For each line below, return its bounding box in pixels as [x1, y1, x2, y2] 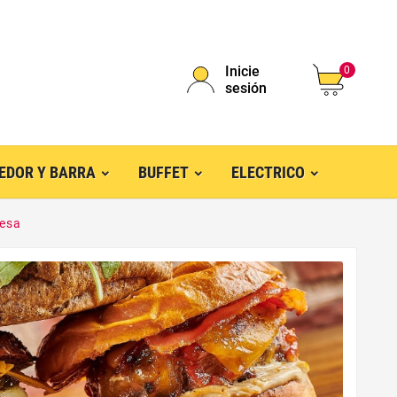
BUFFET [138, 163, 189, 183]
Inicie [224, 63, 260, 80]
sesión [224, 80, 267, 97]
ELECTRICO [231, 163, 305, 183]
